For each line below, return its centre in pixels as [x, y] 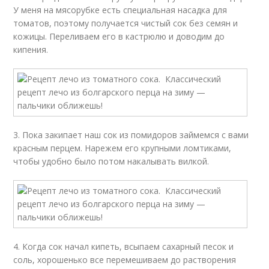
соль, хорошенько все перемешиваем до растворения [125, 260]
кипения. [31, 50]
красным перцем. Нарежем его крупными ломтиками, [122, 148]
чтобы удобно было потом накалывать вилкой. [111, 161]
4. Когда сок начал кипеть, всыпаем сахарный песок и [124, 246]
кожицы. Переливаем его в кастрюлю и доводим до [119, 36]
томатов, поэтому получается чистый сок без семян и [126, 23]
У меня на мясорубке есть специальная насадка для [120, 10]
